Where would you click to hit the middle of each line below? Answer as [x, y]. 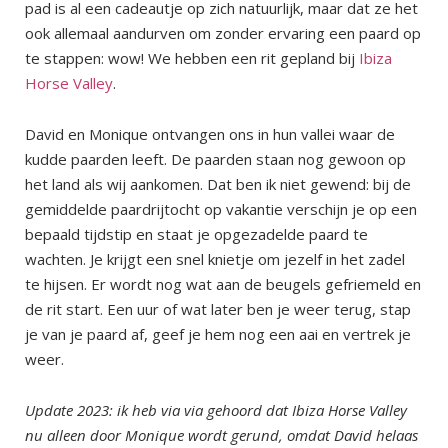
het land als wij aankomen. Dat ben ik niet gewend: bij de [218, 183]
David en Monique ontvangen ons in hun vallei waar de [210, 133]
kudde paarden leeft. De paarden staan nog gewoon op [215, 158]
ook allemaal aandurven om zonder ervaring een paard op [223, 32]
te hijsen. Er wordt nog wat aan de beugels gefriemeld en [223, 283]
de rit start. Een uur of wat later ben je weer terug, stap [218, 308]
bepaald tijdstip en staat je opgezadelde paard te [196, 233]
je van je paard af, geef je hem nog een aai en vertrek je [218, 333]
